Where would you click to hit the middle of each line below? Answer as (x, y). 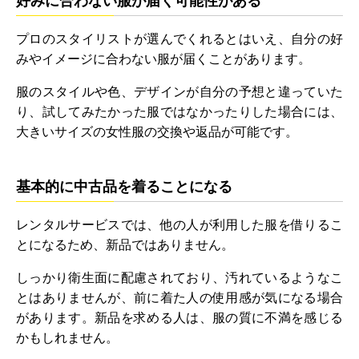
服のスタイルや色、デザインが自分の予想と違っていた (179, 92)
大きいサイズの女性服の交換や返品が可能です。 (157, 132)
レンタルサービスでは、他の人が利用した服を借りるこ (179, 225)
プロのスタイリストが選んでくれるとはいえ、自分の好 (179, 39)
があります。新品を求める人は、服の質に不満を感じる (179, 318)
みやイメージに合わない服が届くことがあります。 (163, 59)
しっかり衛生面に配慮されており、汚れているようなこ (179, 278)
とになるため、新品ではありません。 (125, 245)
